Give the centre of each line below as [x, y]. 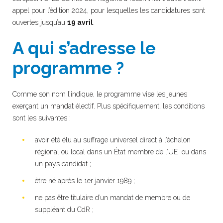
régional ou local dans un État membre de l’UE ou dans [120, 152]
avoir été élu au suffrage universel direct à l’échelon [113, 140]
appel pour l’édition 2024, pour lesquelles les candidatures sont [109, 10]
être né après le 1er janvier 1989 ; [85, 180]
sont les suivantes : [42, 118]
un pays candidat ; [63, 164]
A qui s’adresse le [84, 48]
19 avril [80, 22]
